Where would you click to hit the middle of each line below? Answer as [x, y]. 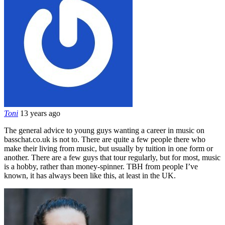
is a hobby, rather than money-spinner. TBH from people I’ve [101, 166]
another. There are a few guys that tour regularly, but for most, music [112, 157]
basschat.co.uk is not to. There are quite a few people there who [105, 139]
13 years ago [40, 113]
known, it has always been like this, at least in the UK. [90, 175]
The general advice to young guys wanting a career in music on [104, 130]
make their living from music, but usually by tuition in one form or [108, 148]
